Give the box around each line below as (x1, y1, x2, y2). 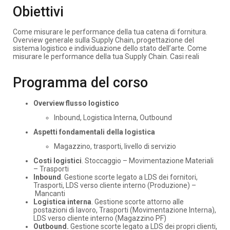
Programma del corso (13, 74, 148, 91)
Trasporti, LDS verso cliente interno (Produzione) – (33, 181, 196, 189)
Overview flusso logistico (33, 99, 119, 107)
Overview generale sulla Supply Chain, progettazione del (13, 36, 194, 44)
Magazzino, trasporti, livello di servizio (54, 142, 176, 150)
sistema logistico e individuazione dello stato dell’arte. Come (13, 44, 207, 52)
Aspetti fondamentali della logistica (33, 127, 155, 136)
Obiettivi (13, 3, 64, 20)
